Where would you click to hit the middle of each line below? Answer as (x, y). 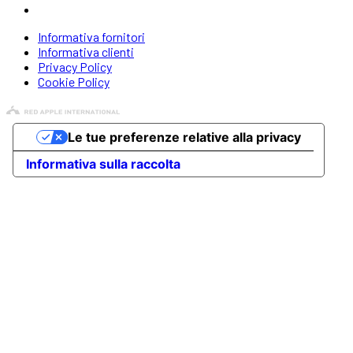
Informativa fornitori (91, 37)
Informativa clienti (86, 52)
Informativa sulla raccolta (103, 164)
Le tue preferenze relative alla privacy (184, 137)
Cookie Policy (74, 82)
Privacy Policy (75, 67)
